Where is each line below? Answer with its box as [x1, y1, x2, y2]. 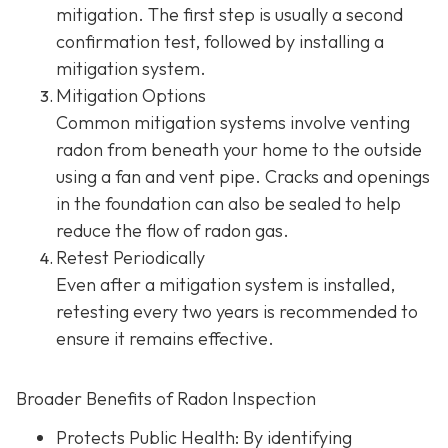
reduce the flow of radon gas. [56, 219, 289, 242]
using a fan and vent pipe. [56, 165, 261, 188]
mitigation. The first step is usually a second [56, 3, 403, 26]
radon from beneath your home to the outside [56, 138, 422, 161]
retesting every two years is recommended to [56, 300, 418, 323]
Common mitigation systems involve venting [56, 111, 410, 134]
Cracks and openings [265, 165, 430, 188]
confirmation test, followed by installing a [56, 30, 384, 53]
